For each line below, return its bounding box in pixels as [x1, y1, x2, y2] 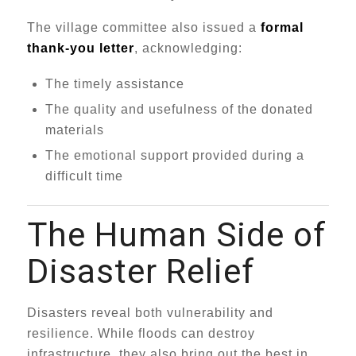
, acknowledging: [133, 41, 242, 55]
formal [260, 21, 304, 34]
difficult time [44, 169, 123, 183]
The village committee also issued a [26, 21, 261, 34]
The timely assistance [44, 77, 184, 91]
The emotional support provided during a [44, 149, 304, 162]
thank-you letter [26, 41, 134, 55]
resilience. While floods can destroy [26, 327, 255, 340]
